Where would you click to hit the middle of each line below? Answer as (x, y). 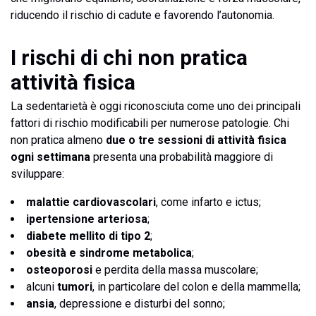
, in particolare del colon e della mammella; (196, 287)
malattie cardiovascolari (91, 202)
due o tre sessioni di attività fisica (196, 140)
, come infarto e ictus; (208, 202)
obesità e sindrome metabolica (109, 253)
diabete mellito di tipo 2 (88, 236)
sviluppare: (37, 174)
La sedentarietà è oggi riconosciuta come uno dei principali (156, 106)
